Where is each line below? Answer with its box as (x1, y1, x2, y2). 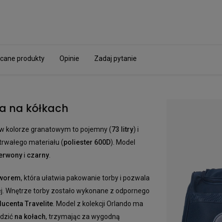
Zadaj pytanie (94, 54, 137, 62)
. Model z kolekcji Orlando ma (53, 200, 143, 208)
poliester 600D (63, 138, 111, 147)
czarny (27, 151, 49, 160)
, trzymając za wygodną (46, 213, 120, 221)
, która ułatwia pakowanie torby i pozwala (21, 174, 150, 182)
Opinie (59, 54, 79, 62)
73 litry (111, 125, 133, 134)
